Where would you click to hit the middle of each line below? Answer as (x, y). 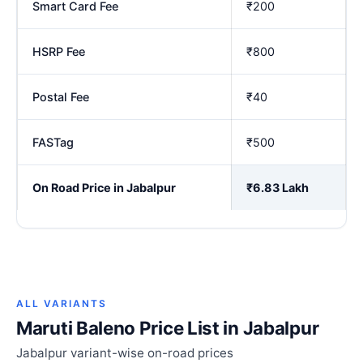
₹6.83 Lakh (278, 187)
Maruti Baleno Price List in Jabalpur (168, 328)
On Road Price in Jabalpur (104, 187)
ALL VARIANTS (62, 304)
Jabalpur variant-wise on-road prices (125, 353)
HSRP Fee (59, 51)
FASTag (53, 142)
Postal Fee (61, 96)
